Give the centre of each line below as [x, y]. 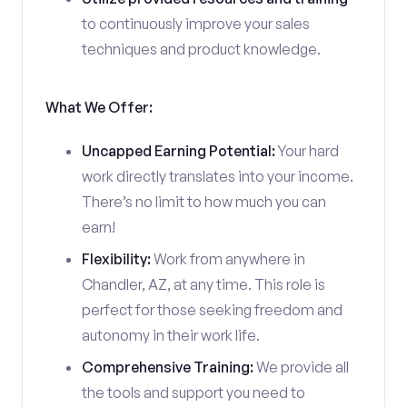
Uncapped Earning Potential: [179, 151]
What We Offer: [99, 107]
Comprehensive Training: [168, 367]
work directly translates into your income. [218, 176]
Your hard [307, 151]
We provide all [301, 367]
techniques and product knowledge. [201, 49]
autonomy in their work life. [171, 335]
